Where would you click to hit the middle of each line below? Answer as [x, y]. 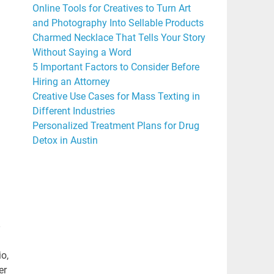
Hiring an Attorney [71, 81]
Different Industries [73, 111]
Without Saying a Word [82, 52]
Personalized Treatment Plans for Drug [116, 125]
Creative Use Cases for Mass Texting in [116, 96]
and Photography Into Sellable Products [118, 23]
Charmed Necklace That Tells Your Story [119, 37]
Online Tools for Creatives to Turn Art [111, 8]
